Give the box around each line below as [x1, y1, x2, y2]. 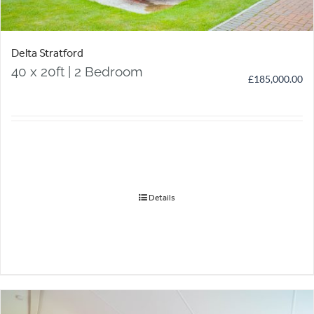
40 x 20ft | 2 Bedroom [11, 64, 142, 80]
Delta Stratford [11, 46, 83, 60]
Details [149, 193, 175, 203]
